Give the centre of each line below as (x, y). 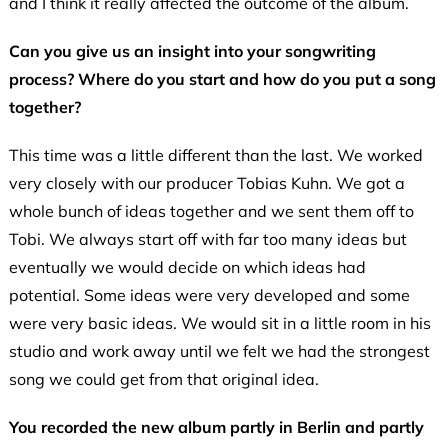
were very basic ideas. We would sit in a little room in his (219, 323)
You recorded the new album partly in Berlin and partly (216, 427)
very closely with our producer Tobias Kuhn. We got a (206, 183)
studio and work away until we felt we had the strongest (219, 351)
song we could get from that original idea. (165, 379)
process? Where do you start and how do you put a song (222, 79)
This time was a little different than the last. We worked (215, 155)
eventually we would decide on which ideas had (187, 267)
